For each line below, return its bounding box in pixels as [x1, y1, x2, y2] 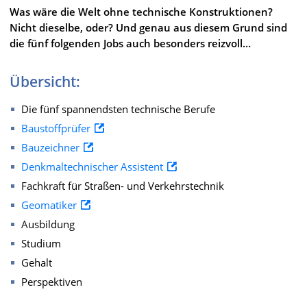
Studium [21, 236, 61, 250]
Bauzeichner [21, 140, 79, 154]
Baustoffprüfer [21, 121, 90, 135]
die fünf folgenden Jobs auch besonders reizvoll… [10, 36, 251, 50]
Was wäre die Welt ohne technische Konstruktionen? [10, 4, 273, 19]
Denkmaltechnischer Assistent [21, 159, 163, 173]
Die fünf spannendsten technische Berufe [21, 101, 215, 116]
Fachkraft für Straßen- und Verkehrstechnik [21, 178, 224, 193]
